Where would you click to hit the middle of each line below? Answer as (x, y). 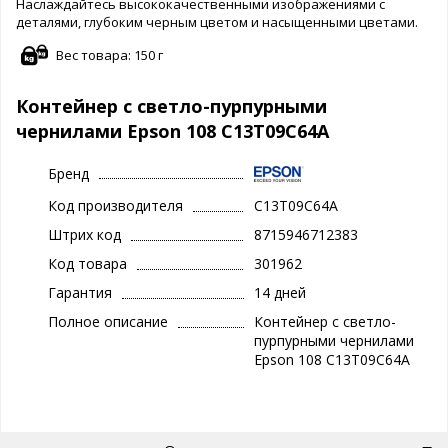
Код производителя (115, 206)
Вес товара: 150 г (109, 54)
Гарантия (80, 293)
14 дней (279, 293)
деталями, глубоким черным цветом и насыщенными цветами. (217, 21)
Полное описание (108, 322)
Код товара (87, 264)
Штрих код (84, 235)
